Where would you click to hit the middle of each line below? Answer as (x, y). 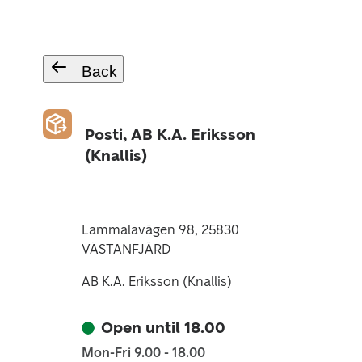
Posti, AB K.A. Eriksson (170, 135)
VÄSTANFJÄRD (126, 249)
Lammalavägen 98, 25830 (160, 230)
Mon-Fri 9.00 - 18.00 (143, 353)
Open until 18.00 (163, 328)
